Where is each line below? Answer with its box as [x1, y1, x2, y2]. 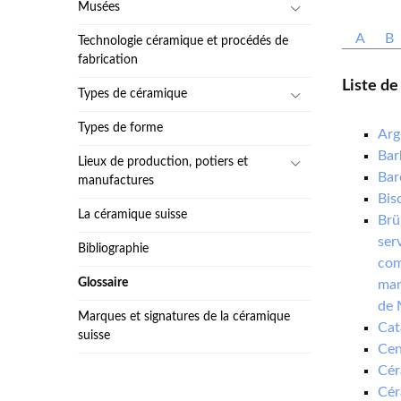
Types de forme [78, 122, 164, 134]
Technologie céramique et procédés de [78, 35, 289, 47]
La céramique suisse [78, 209, 188, 221]
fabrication [78, 54, 139, 66]
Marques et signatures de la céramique [78, 311, 291, 323]
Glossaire [78, 277, 129, 289]
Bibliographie [78, 243, 149, 255]
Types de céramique [78, 88, 188, 100]
